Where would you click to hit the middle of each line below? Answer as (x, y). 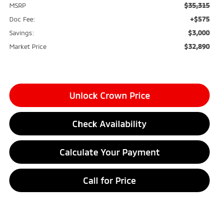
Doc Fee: (22, 19)
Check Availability (109, 124)
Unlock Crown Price (109, 96)
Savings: (22, 33)
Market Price (28, 47)
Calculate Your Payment (109, 152)
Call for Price (109, 181)
